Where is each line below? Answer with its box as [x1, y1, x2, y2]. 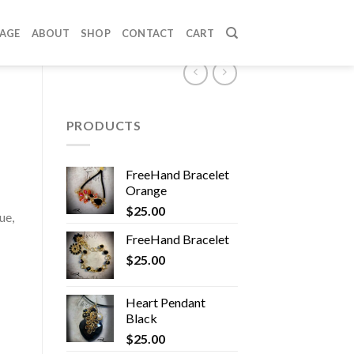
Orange [125, 182, 167, 198]
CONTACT [121, 26, 175, 40]
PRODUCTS [66, 118, 141, 134]
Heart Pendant [125, 294, 205, 310]
